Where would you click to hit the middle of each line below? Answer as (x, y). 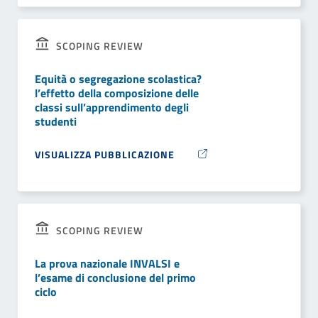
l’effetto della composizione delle (117, 93)
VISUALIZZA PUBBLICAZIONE (106, 155)
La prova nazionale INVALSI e (107, 264)
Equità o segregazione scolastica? (118, 79)
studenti (56, 122)
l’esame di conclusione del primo (115, 278)
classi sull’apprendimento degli (112, 108)
